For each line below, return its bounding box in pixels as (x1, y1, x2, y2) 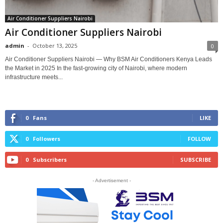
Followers (33, 134, 60, 142)
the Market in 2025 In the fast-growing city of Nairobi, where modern (5, 64, 187, 72)
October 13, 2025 (32, 41, 77, 49)
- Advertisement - (92, 177, 131, 183)
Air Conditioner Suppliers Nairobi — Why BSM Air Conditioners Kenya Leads (5, 55, 212, 63)
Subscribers (33, 155, 67, 163)
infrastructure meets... (5, 73, 63, 81)
